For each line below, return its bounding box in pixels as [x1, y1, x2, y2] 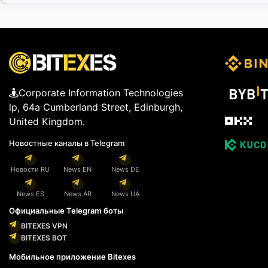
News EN [63, 165, 92, 174]
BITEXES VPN [21, 221, 68, 231]
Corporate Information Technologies [19, 87, 183, 99]
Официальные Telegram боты [9, 206, 123, 216]
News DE [111, 165, 139, 174]
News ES [16, 190, 44, 199]
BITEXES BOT [21, 233, 67, 243]
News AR [63, 190, 92, 199]
